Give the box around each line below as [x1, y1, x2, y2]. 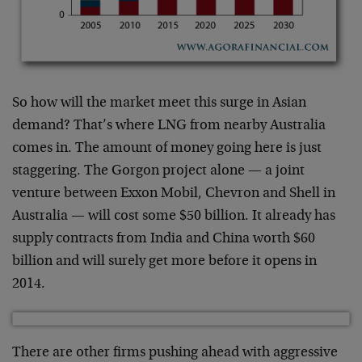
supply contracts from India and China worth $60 [12, 232, 315, 247]
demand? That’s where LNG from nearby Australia [12, 119, 326, 134]
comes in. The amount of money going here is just [12, 141, 322, 157]
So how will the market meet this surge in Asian [12, 96, 306, 112]
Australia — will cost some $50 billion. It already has [12, 209, 335, 225]
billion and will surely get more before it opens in [12, 255, 317, 270]
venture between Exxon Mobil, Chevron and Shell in [12, 187, 335, 202]
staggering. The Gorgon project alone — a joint [12, 164, 305, 179]
